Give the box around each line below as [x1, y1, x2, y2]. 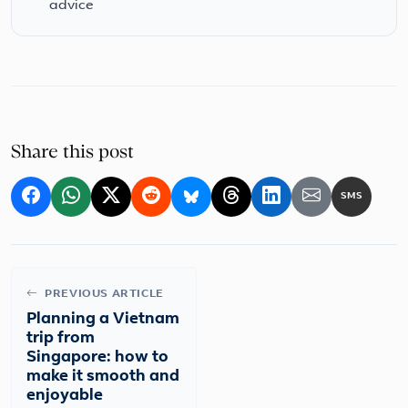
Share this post [11, 143, 134, 162]
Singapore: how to [26, 350, 168, 366]
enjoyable [26, 388, 103, 404]
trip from [26, 331, 95, 347]
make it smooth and [26, 369, 179, 385]
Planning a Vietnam [26, 311, 179, 328]
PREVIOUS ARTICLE [41, 289, 164, 301]
